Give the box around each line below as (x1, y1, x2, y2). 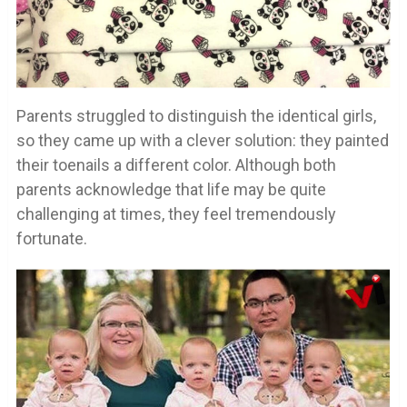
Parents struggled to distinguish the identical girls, (15, 105, 376, 125)
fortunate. (15, 228, 87, 248)
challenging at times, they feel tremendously (15, 203, 336, 223)
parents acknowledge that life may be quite (15, 179, 326, 199)
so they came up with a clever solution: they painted (15, 130, 389, 150)
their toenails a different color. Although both (15, 154, 336, 174)
